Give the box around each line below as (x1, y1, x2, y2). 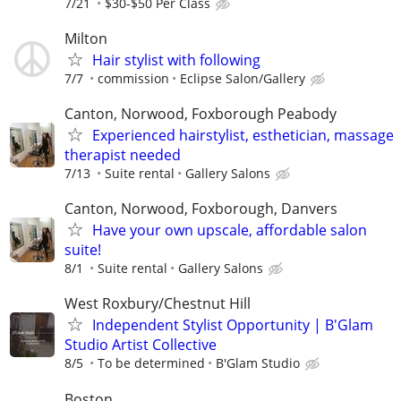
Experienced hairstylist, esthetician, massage (92, 125, 394, 146)
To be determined (98, 354, 205, 372)
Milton (64, 28, 107, 48)
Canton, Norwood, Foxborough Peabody (64, 104, 337, 124)
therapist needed (64, 145, 181, 166)
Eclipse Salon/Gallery (180, 69, 305, 87)
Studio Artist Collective (64, 335, 217, 355)
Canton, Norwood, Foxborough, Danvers (64, 199, 337, 219)
